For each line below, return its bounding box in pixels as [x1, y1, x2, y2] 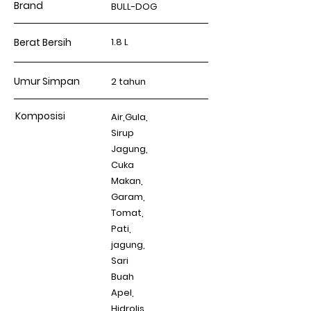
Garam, [111, 190, 145, 203]
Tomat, [111, 206, 144, 219]
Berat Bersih [14, 35, 72, 49]
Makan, [111, 174, 143, 187]
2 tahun [111, 75, 146, 88]
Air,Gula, [111, 110, 148, 124]
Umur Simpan [14, 74, 80, 88]
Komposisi [15, 109, 65, 123]
